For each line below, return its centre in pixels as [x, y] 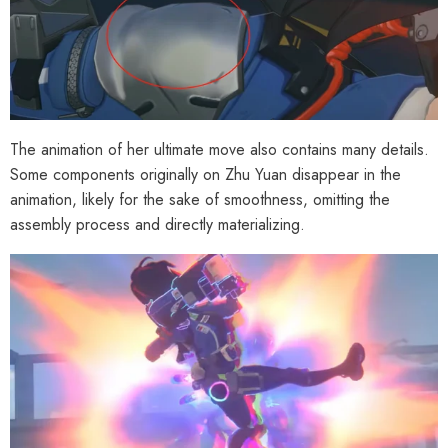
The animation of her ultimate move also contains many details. [219, 149]
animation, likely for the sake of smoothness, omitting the [200, 199]
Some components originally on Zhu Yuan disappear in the [205, 174]
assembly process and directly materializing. [157, 224]
